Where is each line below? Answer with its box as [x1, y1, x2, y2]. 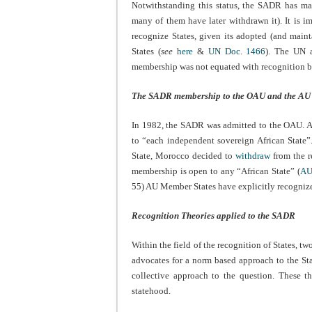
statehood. [132, 286, 171, 297]
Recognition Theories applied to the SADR [132, 210, 295, 221]
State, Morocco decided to [132, 150, 235, 162]
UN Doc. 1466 [208, 46, 266, 57]
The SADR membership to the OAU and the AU [132, 91, 311, 102]
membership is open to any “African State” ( [132, 166, 300, 177]
